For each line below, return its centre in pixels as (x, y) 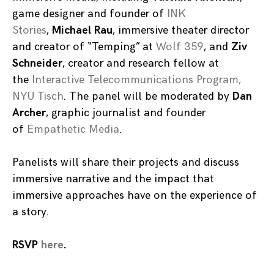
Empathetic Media (73, 130)
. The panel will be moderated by (148, 97)
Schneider (37, 64)
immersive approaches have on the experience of (135, 196)
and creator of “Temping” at (84, 47)
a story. (31, 212)
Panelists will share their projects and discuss (126, 163)
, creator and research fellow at (141, 64)
